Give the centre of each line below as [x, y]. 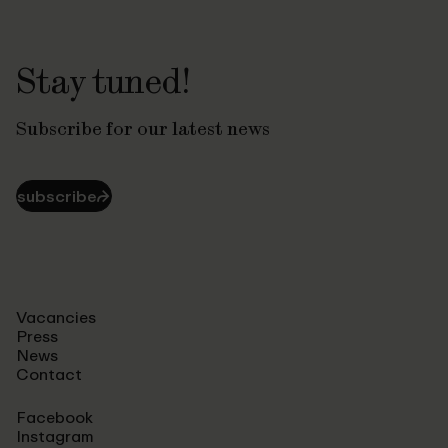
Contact [49, 374]
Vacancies [56, 317]
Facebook [54, 417]
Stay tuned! [104, 80]
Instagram [55, 436]
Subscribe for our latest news [143, 128]
